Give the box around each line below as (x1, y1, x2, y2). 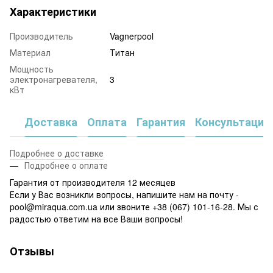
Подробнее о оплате (24, 158, 108, 171)
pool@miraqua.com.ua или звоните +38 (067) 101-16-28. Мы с (10, 200, 258, 213)
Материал (10, 46, 51, 58)
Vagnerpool (110, 29, 154, 42)
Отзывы (10, 243, 54, 259)
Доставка (24, 114, 77, 130)
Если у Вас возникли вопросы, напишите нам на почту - (10, 188, 239, 200)
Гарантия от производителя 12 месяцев (10, 175, 175, 188)
